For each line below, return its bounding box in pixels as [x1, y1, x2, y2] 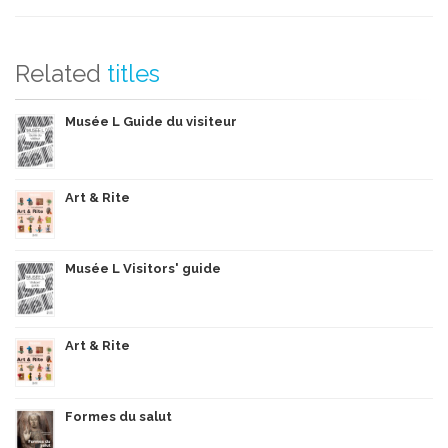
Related [15, 58, 101, 88]
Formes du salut [65, 408, 172, 424]
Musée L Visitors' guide [65, 260, 221, 276]
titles [107, 58, 160, 88]
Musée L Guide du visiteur [65, 113, 237, 129]
